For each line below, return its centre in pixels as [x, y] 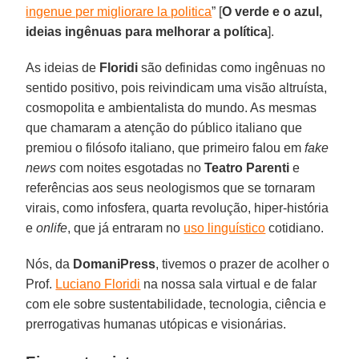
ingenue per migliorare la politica [119, 11]
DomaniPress [115, 264]
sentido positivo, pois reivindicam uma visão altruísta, [177, 87]
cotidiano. [295, 228]
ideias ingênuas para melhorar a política [147, 31]
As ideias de [63, 67]
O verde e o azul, [272, 11]
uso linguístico [225, 228]
